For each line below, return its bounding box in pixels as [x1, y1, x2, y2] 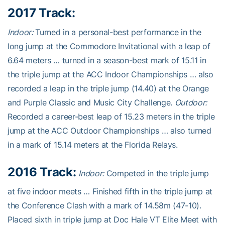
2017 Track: [8, 6, 75, 21]
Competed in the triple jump [103, 168, 209, 179]
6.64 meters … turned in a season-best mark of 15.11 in [8, 55, 206, 66]
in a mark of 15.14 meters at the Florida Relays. [8, 140, 178, 150]
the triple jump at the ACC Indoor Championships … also [8, 69, 213, 80]
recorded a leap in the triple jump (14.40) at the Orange [8, 83, 209, 94]
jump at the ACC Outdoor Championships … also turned [8, 126, 211, 136]
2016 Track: [8, 165, 76, 180]
